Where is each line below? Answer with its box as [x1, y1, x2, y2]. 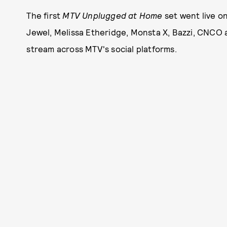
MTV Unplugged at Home [62, 10, 165, 20]
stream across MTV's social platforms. [26, 44, 177, 54]
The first [26, 10, 63, 20]
